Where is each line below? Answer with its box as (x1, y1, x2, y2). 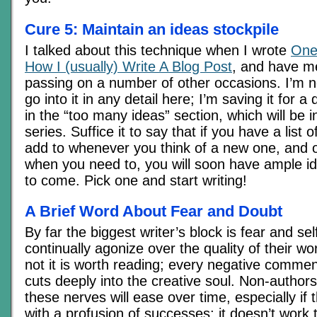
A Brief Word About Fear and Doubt (25, 202, 282, 221)
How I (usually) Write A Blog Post (25, 58, 232, 74)
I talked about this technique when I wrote (25, 42, 291, 58)
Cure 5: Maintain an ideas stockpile (25, 20, 279, 38)
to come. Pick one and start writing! (25, 172, 247, 188)
